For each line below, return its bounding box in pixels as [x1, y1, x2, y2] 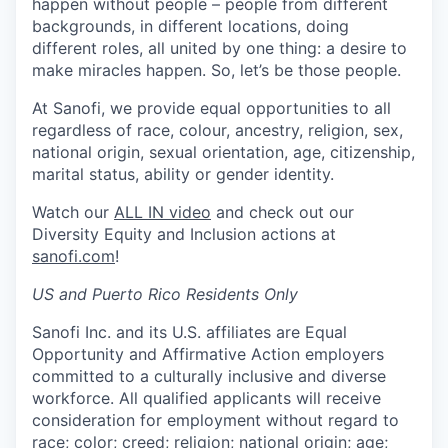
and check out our [211, 201, 354, 222]
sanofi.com [32, 245, 115, 266]
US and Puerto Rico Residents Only [32, 283, 298, 304]
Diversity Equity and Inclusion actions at [32, 223, 336, 244]
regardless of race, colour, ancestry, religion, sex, [32, 119, 403, 140]
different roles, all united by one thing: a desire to [32, 37, 407, 58]
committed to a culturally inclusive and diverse [32, 365, 386, 386]
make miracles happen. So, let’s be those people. [32, 59, 401, 80]
